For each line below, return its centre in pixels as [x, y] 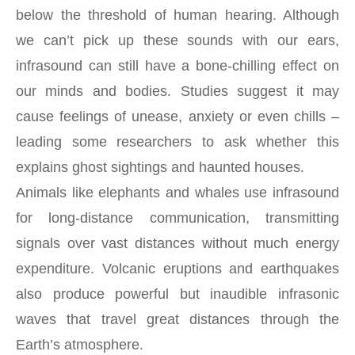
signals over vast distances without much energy [177, 243]
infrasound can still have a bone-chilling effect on [177, 65]
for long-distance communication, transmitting [177, 218]
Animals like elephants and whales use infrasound [177, 192]
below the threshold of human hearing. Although [177, 15]
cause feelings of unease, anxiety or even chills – [177, 116]
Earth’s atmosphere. [80, 344]
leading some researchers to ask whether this [177, 141]
